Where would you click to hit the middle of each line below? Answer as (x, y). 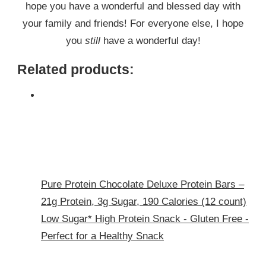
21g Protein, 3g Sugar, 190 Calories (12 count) (144, 201)
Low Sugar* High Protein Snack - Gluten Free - (145, 218)
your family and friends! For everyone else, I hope (133, 24)
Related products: (76, 70)
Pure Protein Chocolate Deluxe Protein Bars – (142, 184)
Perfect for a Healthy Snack (102, 236)
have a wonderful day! (150, 41)
